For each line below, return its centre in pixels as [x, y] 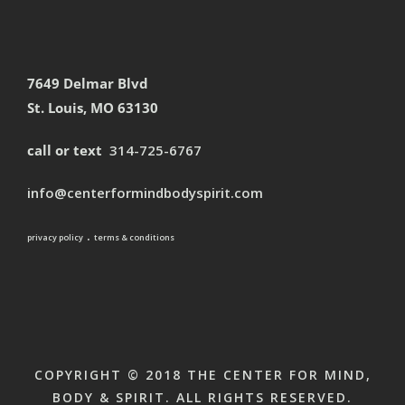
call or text [66, 150]
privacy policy [55, 237]
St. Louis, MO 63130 [93, 107]
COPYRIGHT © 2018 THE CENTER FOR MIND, [202, 374]
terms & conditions [134, 237]
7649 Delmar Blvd [88, 83]
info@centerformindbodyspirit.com [145, 192]
